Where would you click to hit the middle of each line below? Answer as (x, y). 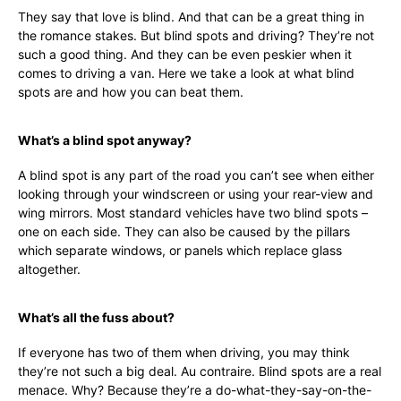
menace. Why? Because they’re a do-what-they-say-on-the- (195, 390)
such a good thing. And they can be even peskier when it (185, 54)
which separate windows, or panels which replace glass (180, 250)
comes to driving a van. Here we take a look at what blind (186, 73)
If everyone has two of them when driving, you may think (184, 352)
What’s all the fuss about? (96, 317)
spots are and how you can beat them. (131, 92)
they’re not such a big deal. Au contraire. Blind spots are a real (200, 371)
